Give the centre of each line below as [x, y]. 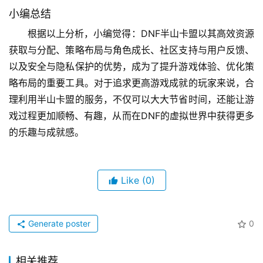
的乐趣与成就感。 [46, 132]
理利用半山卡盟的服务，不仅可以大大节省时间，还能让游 [131, 100]
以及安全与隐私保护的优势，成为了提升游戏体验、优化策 [131, 67]
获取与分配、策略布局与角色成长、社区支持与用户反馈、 [131, 50]
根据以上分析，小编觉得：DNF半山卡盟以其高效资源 [141, 34]
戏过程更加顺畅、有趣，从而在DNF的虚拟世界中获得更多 [131, 116]
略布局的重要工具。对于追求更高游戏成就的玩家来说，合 [131, 83]
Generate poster [58, 224]
